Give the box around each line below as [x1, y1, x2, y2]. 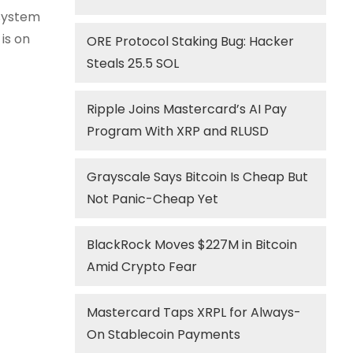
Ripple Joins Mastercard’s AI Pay [87, 100, 288, 118]
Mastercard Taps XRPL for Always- [87, 303, 302, 321]
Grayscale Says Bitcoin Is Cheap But [87, 168, 309, 186]
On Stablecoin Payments [87, 325, 241, 344]
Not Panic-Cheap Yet [87, 190, 219, 208]
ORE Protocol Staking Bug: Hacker [87, 32, 295, 50]
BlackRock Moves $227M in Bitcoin [87, 236, 298, 254]
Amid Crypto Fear [87, 258, 198, 276]
